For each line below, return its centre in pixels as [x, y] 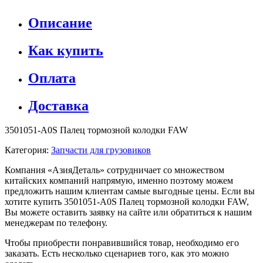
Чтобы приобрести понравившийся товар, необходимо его [122, 243]
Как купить [66, 50]
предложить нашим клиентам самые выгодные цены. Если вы [130, 191]
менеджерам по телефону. [56, 223]
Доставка [58, 105]
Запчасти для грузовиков [101, 150]
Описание [60, 23]
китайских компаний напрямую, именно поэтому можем [119, 181]
